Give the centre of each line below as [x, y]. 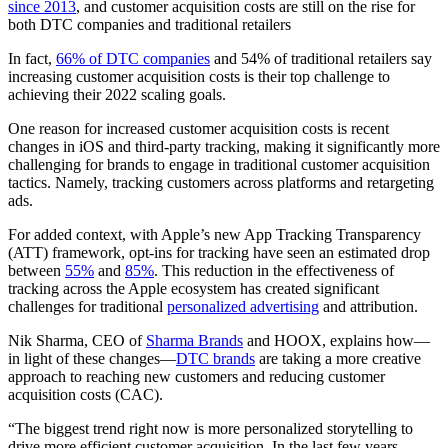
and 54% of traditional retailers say [321, 58]
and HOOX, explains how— [336, 340]
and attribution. [370, 306]
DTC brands [215, 358]
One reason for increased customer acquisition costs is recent [198, 128]
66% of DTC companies [133, 58]
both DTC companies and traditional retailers [149, 24]
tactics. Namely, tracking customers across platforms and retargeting [221, 182]
